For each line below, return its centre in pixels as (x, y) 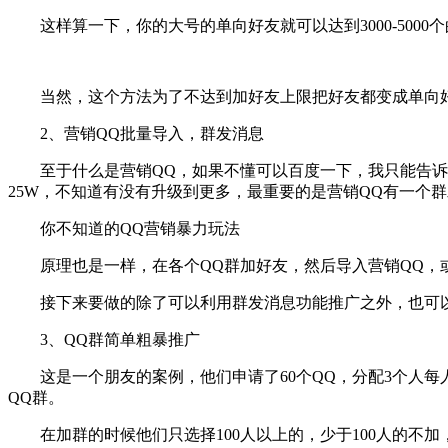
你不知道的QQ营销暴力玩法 (124, 228)
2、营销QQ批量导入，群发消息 (136, 133)
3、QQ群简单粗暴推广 (104, 339)
